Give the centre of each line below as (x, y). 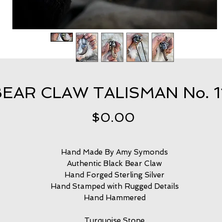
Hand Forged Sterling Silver (114, 175)
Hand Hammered (114, 198)
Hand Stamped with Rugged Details (114, 186)
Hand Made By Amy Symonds (114, 152)
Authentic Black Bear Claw (114, 164)
